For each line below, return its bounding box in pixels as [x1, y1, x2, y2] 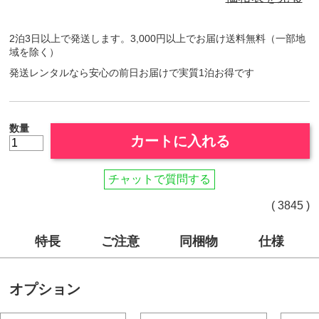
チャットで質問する [108, 173, 211, 185]
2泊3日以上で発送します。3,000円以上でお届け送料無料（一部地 [9, 33, 306, 44]
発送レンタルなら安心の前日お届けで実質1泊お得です [9, 67, 255, 78]
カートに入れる [130, 133, 230, 149]
